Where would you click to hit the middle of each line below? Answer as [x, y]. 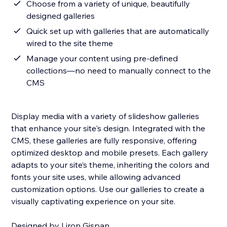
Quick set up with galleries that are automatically [118, 31]
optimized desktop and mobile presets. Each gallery [110, 153]
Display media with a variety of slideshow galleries [105, 116]
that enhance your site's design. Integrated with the [108, 128]
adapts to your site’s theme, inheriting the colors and [110, 165]
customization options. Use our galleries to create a [108, 189]
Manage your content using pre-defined [102, 59]
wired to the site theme [70, 43]
